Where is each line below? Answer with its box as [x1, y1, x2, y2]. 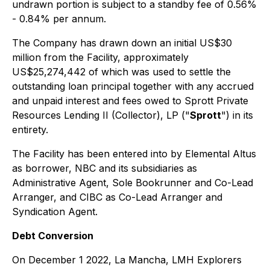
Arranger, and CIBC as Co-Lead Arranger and [12, 191, 222, 203]
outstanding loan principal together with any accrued [12, 80, 254, 92]
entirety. [12, 124, 48, 136]
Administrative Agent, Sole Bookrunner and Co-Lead [12, 177, 253, 189]
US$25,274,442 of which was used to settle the [12, 66, 231, 78]
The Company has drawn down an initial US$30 [12, 37, 232, 49]
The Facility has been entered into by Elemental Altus [12, 148, 256, 160]
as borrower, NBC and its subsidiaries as [12, 162, 197, 174]
